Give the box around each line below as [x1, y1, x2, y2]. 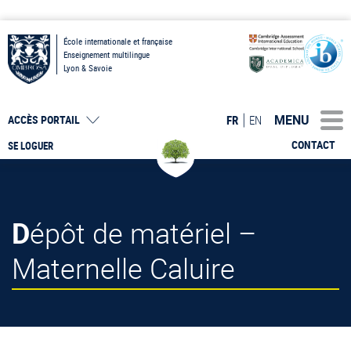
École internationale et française [63, 35, 172, 47]
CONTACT [291, 138, 335, 152]
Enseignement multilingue [63, 49, 150, 60]
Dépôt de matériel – [12, 213, 30, 251]
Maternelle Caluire [12, 248, 235, 287]
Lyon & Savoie [63, 62, 112, 74]
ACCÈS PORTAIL [8, 113, 80, 127]
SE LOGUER [8, 139, 53, 153]
